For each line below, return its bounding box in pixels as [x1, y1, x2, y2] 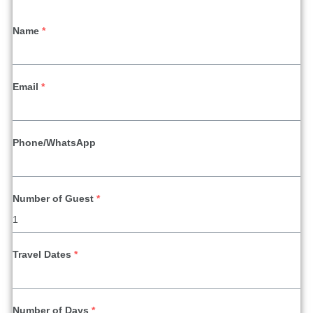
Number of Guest [13, 193, 94, 205]
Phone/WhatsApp [13, 137, 96, 149]
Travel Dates [13, 249, 71, 261]
